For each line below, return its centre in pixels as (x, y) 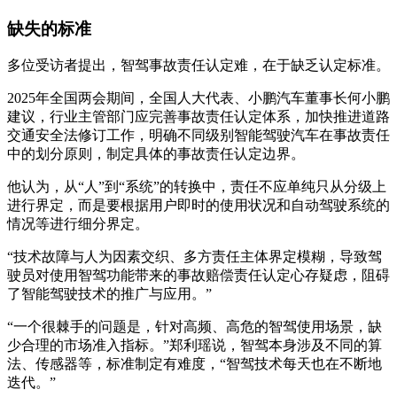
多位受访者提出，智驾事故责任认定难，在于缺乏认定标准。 (198, 66)
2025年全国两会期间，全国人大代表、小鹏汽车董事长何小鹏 (198, 98)
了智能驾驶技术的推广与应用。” (109, 294)
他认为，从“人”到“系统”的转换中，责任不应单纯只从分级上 (197, 187)
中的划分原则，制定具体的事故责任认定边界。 (156, 154)
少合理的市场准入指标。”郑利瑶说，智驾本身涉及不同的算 (195, 346)
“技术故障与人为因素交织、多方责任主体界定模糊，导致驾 (195, 257)
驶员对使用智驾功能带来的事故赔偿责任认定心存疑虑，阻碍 (198, 276)
